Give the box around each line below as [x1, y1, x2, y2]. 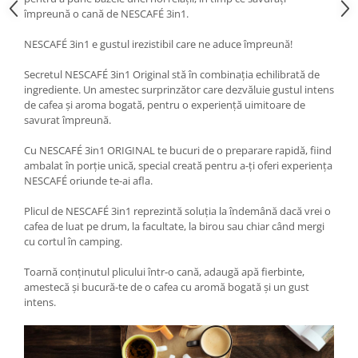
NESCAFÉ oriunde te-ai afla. [24, 173, 153, 189]
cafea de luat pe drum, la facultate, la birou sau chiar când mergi [24, 219, 324, 234]
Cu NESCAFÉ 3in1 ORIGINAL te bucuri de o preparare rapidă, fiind [24, 143, 332, 158]
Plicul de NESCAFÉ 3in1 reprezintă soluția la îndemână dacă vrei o [24, 204, 331, 219]
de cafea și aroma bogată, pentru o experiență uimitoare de [24, 97, 305, 113]
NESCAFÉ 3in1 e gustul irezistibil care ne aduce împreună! [24, 37, 292, 52]
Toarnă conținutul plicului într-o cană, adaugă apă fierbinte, [24, 265, 304, 280]
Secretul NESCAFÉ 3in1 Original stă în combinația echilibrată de [24, 67, 320, 82]
